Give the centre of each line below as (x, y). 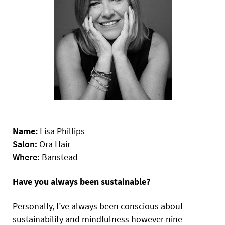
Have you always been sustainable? (81, 182)
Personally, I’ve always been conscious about (98, 206)
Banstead (59, 157)
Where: (26, 157)
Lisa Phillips (61, 131)
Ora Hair (54, 144)
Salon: (25, 144)
